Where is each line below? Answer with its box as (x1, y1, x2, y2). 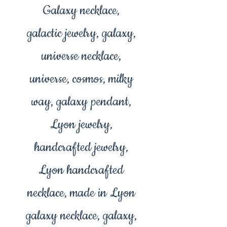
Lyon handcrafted (39, 162, 124, 179)
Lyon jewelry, (50, 116, 112, 134)
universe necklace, (41, 48, 121, 65)
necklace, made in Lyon (27, 184, 135, 202)
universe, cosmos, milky (29, 70, 133, 88)
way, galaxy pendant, (31, 93, 131, 111)
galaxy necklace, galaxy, (25, 207, 137, 225)
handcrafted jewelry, (34, 139, 128, 157)
